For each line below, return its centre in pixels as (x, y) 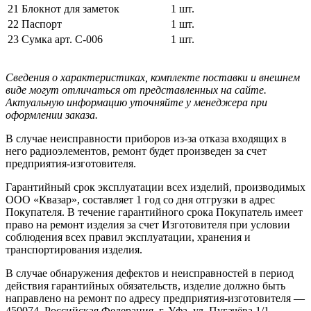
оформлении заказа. (52, 115)
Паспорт (42, 24)
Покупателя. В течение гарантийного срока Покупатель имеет (154, 212)
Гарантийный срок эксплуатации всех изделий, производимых (155, 187)
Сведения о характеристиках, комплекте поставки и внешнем (153, 77)
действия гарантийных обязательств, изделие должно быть (145, 285)
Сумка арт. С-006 (62, 39)
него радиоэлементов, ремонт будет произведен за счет (136, 151)
